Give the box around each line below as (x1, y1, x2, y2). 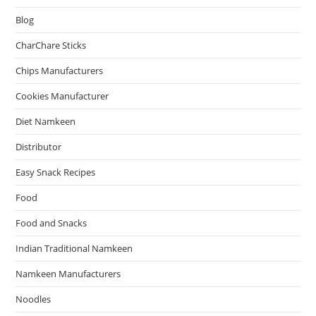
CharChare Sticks (16, 38, 87, 51)
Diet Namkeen (16, 114, 76, 128)
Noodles (16, 292, 51, 305)
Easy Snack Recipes (16, 165, 96, 178)
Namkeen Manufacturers (16, 267, 121, 280)
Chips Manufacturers (16, 63, 104, 77)
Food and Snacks (16, 216, 87, 229)
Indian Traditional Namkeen (16, 241, 133, 255)
